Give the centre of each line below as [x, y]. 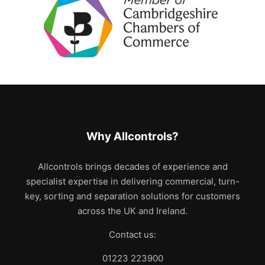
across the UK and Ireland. [132, 211]
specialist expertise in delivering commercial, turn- [132, 181]
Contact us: [132, 235]
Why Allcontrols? [132, 136]
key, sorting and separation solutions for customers [132, 196]
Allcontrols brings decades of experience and [132, 167]
